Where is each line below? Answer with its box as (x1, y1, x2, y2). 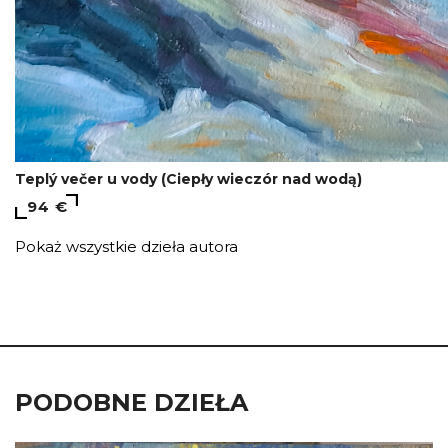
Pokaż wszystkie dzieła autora (15, 236, 238, 256)
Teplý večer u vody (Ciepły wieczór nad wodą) (15, 169, 362, 188)
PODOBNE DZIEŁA (15, 387, 248, 417)
